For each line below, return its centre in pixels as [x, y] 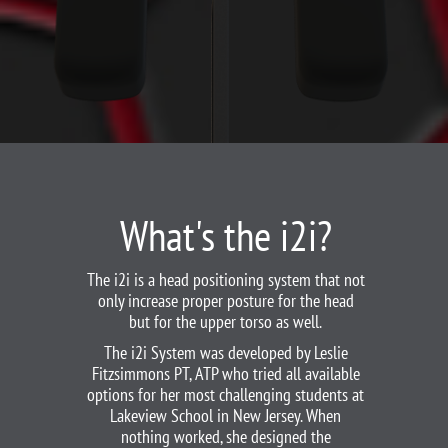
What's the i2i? [225, 235]
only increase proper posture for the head [225, 300]
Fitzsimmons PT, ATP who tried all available [225, 373]
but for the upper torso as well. [226, 321]
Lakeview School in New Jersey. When [226, 415]
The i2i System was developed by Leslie [225, 352]
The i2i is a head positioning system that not [225, 279]
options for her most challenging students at [226, 394]
